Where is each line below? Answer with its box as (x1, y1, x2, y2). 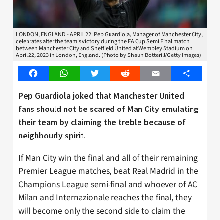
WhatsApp (63, 68, 98, 79)
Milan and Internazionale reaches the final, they (18, 191, 192, 204)
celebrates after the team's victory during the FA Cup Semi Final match (16, 37, 190, 46)
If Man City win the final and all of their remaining (18, 151, 198, 164)
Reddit (125, 68, 147, 79)
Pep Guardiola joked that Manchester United (18, 90, 184, 101)
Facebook (33, 68, 65, 79)
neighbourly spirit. (18, 130, 86, 141)
